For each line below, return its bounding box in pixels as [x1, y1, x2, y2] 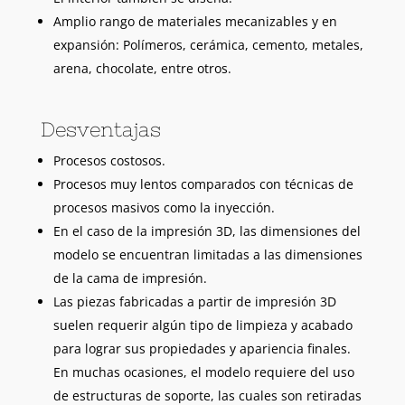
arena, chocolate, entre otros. [52, 60, 231, 78]
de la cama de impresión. [52, 269, 207, 287]
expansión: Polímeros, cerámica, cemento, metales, [52, 36, 363, 54]
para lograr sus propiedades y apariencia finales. [52, 340, 351, 358]
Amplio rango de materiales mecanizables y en [52, 13, 337, 31]
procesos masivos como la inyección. [52, 199, 275, 217]
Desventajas [40, 118, 161, 142]
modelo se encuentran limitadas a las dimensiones [52, 246, 363, 264]
